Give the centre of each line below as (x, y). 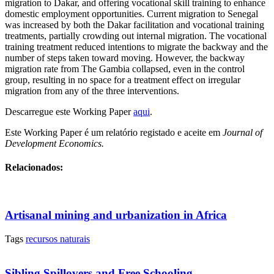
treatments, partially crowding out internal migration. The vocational (136, 35)
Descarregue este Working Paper (69, 111)
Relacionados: (34, 167)
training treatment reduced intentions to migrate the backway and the (136, 46)
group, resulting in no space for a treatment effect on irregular (123, 80)
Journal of (243, 132)
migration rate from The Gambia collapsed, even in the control (125, 68)
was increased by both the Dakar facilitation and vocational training (135, 24)
